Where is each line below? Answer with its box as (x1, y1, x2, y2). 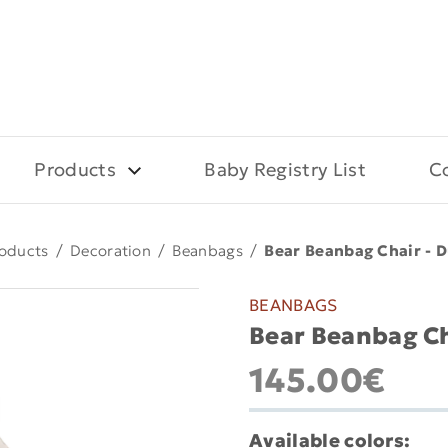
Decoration (69, 241, 152, 260)
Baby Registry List (204, 158, 366, 181)
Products (34, 158, 117, 181)
